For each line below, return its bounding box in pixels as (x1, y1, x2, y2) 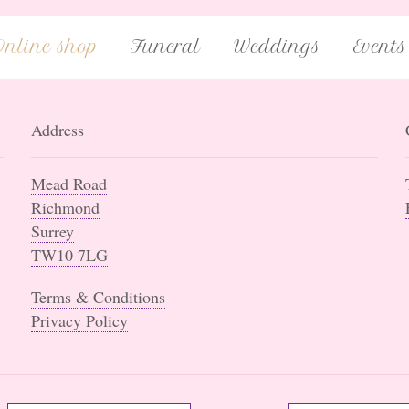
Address (30, 119, 84, 141)
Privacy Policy (30, 309, 128, 331)
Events (352, 37, 406, 58)
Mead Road (30, 173, 107, 194)
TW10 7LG (30, 244, 108, 266)
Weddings (233, 37, 320, 58)
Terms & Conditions (30, 286, 165, 308)
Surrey (30, 220, 74, 242)
